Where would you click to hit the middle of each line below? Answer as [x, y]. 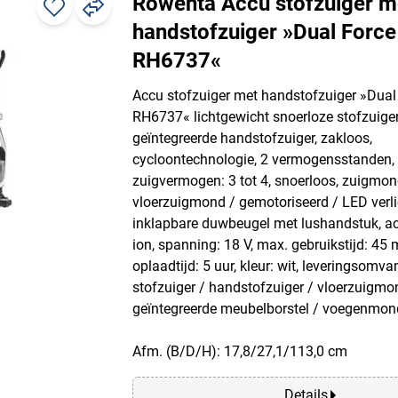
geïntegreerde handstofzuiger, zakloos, [252, 138]
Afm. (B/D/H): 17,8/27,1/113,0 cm [240, 351]
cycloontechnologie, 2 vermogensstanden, [263, 159]
